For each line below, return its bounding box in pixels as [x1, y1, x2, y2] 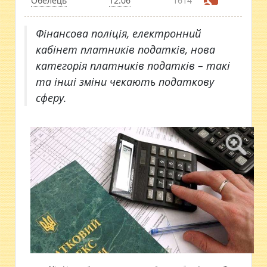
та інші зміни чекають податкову [36, 74, 215, 89]
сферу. [36, 91, 67, 105]
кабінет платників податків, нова [36, 42, 216, 57]
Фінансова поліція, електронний [36, 26, 201, 41]
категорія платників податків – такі [36, 58, 231, 73]
